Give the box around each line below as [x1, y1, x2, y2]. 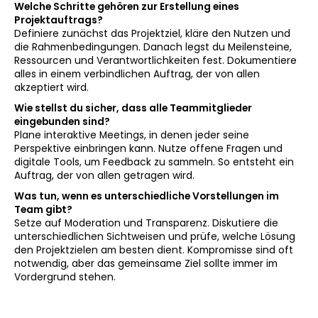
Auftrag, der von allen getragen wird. [14, 169, 194, 182]
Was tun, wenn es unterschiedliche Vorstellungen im [14, 190, 279, 203]
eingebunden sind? [14, 115, 110, 128]
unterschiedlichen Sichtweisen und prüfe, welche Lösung [14, 230, 295, 243]
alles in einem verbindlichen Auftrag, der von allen [14, 67, 260, 81]
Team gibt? [14, 203, 72, 216]
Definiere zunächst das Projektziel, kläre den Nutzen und [14, 27, 290, 40]
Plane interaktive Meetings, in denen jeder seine [14, 128, 249, 142]
